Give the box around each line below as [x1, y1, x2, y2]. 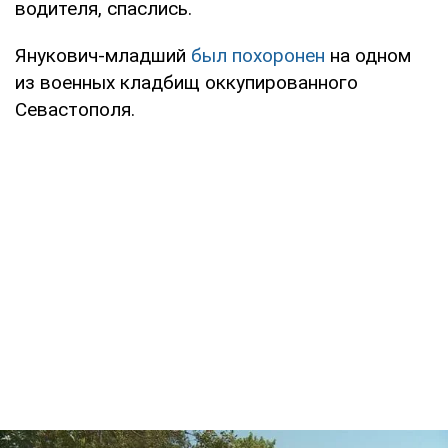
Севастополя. [15, 97, 135, 121]
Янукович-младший [15, 43, 191, 67]
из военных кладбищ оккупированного [15, 70, 358, 94]
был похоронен [191, 43, 325, 67]
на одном [325, 43, 411, 67]
